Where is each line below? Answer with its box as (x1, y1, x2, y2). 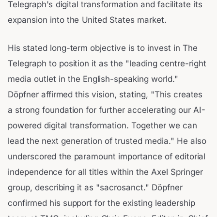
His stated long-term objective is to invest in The (8, 43, 198, 53)
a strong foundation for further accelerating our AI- (8, 105, 205, 115)
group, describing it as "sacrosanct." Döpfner (8, 182, 183, 192)
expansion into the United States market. (8, 15, 167, 25)
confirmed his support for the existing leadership (8, 198, 195, 208)
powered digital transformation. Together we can (8, 120, 197, 130)
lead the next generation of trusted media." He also (8, 136, 206, 146)
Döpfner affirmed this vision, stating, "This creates (8, 89, 203, 99)
